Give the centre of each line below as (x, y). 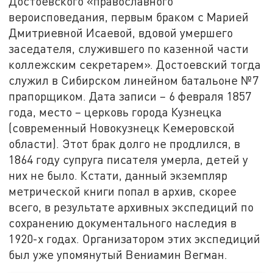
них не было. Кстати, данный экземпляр (118, 175)
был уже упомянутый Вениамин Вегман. (118, 255)
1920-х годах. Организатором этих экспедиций (135, 239)
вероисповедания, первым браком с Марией (129, 17)
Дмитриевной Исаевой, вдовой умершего (121, 33)
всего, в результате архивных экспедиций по (131, 207)
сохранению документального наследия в (123, 223)
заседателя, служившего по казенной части (129, 49)
